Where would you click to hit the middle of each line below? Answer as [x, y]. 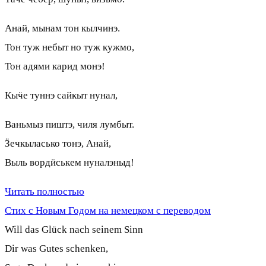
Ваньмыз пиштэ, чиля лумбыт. [69, 124]
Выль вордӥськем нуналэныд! [69, 162]
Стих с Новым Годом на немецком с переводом [108, 210]
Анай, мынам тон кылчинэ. [62, 28]
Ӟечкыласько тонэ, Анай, [58, 143]
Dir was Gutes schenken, [56, 248]
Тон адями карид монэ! [55, 66]
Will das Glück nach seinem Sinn [74, 229]
